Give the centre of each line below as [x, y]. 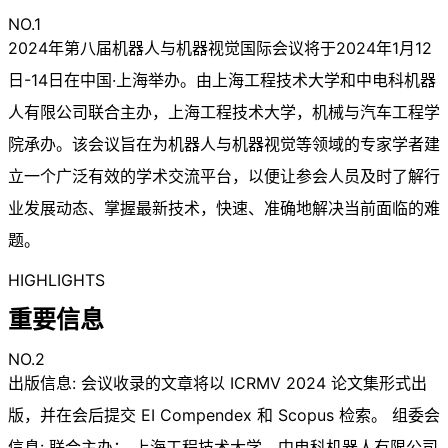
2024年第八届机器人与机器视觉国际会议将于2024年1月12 [220, 47]
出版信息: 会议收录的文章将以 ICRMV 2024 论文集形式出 [217, 383]
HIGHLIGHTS [56, 279]
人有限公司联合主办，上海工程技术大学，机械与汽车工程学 [224, 111]
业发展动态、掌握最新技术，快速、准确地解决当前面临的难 [224, 207]
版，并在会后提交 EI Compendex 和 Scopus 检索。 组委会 [224, 415]
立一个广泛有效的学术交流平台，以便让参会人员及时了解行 [224, 175]
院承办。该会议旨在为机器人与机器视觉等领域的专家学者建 [224, 143]
